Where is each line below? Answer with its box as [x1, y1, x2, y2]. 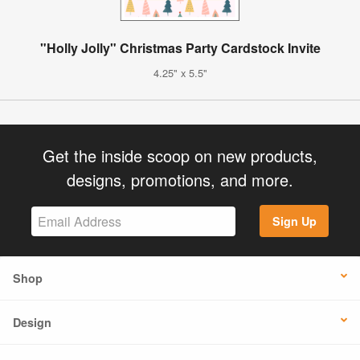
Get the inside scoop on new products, [43, 143, 317, 167]
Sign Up [272, 213, 317, 230]
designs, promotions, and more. [67, 167, 293, 191]
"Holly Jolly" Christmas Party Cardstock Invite [39, 38, 321, 57]
